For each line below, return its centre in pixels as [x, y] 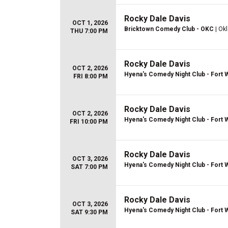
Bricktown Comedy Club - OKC [169, 29]
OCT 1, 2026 [90, 23]
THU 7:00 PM [89, 31]
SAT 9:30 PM [89, 212]
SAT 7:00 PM [89, 167]
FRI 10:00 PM [89, 122]
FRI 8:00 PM [91, 76]
